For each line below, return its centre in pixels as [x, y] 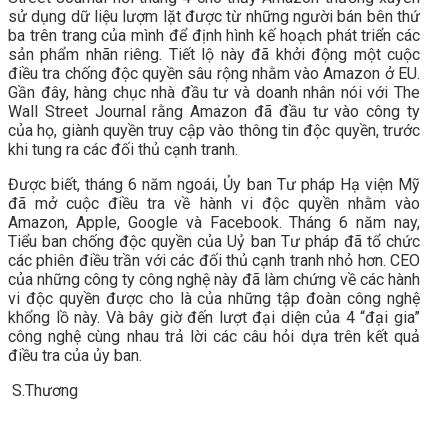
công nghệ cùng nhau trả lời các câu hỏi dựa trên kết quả [214, 336]
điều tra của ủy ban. [75, 355]
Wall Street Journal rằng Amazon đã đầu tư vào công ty [214, 111]
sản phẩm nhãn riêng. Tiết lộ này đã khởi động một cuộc [214, 54]
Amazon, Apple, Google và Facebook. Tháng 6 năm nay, [214, 222]
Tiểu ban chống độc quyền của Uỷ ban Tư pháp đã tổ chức [214, 241]
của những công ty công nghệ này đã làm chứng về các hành [214, 279]
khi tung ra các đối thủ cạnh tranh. [123, 149]
